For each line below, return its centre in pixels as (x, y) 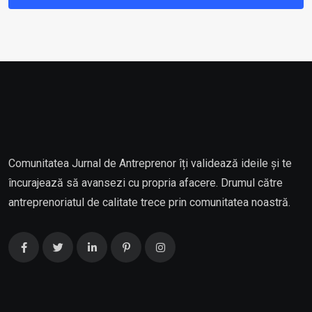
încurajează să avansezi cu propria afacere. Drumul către (146, 183)
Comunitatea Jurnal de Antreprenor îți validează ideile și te (150, 163)
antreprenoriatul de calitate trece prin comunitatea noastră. (149, 202)
